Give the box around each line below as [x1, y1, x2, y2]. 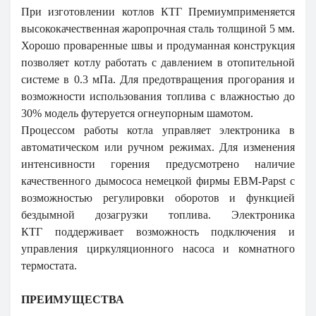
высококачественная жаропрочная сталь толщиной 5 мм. [21, 22, 295, 35]
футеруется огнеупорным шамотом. [81, 107, 253, 119]
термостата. [21, 259, 77, 272]
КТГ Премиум [160, 5, 233, 18]
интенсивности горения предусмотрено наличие [21, 157, 295, 170]
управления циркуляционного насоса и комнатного [21, 242, 295, 255]
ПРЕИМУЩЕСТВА [21, 293, 124, 305]
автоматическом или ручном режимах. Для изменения [21, 140, 295, 153]
